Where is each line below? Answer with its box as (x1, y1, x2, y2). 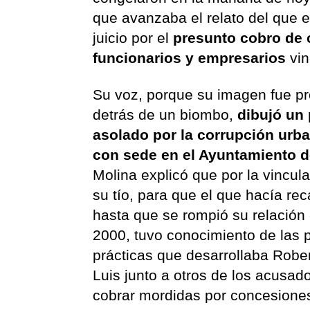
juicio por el (93, 29, 174, 46)
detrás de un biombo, (93, 106, 238, 122)
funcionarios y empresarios (93, 49, 286, 66)
